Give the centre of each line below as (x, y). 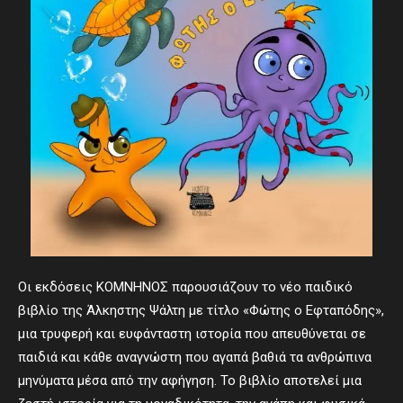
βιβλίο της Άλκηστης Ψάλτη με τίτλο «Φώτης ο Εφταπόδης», (201, 310)
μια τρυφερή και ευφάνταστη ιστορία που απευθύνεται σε (192, 334)
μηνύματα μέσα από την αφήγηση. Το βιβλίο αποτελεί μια (190, 381)
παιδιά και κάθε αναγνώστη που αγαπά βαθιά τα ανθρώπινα (195, 357)
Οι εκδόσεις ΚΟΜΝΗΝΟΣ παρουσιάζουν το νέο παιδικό (185, 287)
